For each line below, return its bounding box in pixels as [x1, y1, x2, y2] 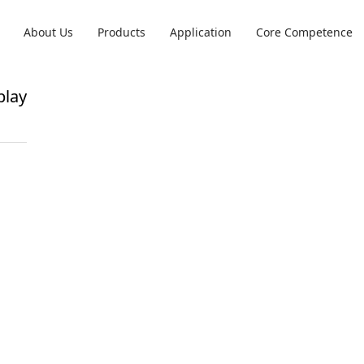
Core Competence [256, 24, 353, 40]
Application [170, 24, 232, 40]
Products [97, 24, 146, 40]
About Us [24, 24, 74, 40]
